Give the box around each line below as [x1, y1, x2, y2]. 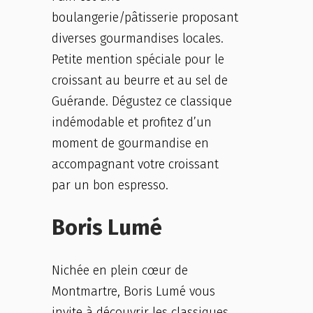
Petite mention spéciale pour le [52, 52, 224, 67]
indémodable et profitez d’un [52, 115, 212, 130]
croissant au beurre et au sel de [52, 73, 228, 88]
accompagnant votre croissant [52, 156, 219, 172]
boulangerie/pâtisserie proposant [52, 10, 238, 25]
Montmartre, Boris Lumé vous [52, 284, 215, 299]
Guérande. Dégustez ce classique [52, 94, 232, 109]
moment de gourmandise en [52, 136, 209, 151]
